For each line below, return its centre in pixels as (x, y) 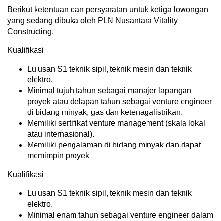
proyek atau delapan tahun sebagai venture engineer (119, 101)
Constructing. (31, 31)
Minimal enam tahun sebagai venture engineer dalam (120, 215)
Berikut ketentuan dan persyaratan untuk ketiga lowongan (108, 10)
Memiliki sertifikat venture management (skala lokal (116, 123)
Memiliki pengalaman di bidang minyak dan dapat (114, 145)
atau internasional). (61, 134)
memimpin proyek (58, 156)
